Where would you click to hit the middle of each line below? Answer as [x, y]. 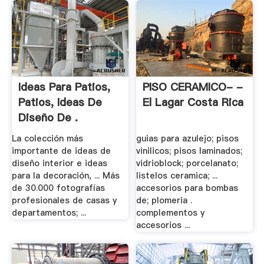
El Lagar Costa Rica [193, 103]
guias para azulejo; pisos [188, 139]
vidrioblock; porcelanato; [187, 164]
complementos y [171, 213]
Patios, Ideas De [60, 103]
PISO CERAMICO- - [193, 87]
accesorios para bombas [187, 188]
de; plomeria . [164, 201]
